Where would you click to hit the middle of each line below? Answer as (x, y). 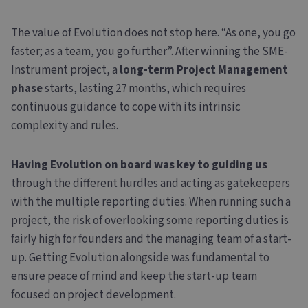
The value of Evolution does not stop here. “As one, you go (153, 33)
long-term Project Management (204, 70)
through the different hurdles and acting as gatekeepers (151, 183)
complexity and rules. (65, 125)
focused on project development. (93, 295)
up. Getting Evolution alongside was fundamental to (140, 257)
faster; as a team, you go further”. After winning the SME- (150, 51)
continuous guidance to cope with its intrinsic (126, 107)
